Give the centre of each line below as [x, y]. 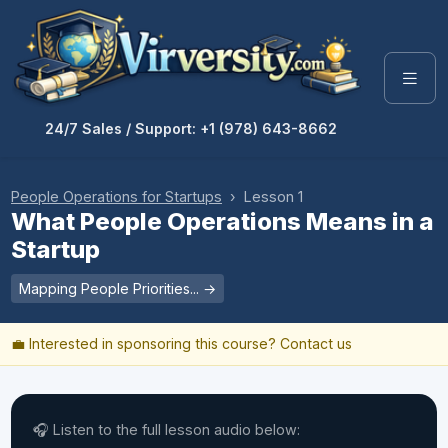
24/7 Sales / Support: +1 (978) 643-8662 [191, 128]
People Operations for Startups [116, 196]
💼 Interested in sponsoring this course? [145, 343]
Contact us [316, 343]
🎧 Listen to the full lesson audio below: [166, 429]
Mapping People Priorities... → [117, 288]
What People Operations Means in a [222, 221]
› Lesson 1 [262, 196]
